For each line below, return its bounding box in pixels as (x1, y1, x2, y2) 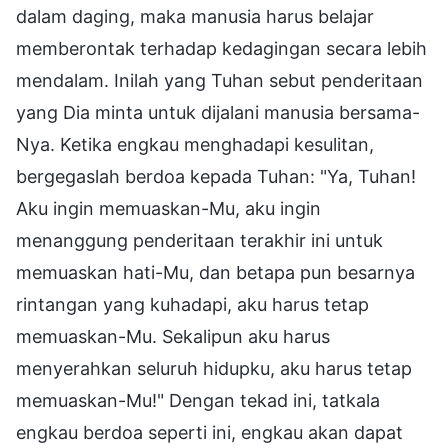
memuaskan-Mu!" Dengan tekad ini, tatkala (16, 389, 380, 411)
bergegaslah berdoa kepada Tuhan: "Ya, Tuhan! (16, 165, 416, 187)
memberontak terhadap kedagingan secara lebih (16, 37, 427, 59)
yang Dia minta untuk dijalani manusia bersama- (16, 101, 420, 123)
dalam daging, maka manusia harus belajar (16, 5, 374, 27)
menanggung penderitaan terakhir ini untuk (16, 229, 383, 251)
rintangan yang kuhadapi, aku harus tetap (16, 293, 369, 315)
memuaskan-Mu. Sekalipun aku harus (16, 325, 330, 347)
